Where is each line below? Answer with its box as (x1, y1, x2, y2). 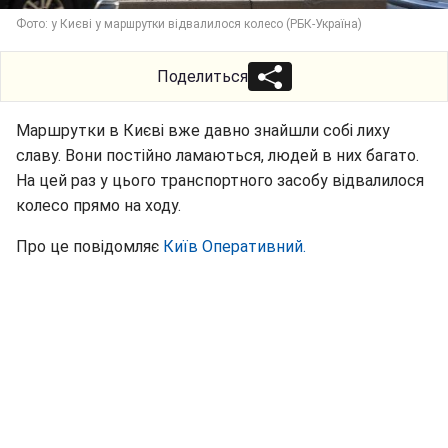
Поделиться (156, 66, 248, 86)
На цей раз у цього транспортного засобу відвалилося (16, 170, 424, 190)
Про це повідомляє (16, 236, 163, 256)
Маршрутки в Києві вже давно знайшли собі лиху (16, 120, 390, 140)
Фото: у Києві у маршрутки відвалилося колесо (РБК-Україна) (16, 16, 362, 31)
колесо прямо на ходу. (16, 195, 181, 215)
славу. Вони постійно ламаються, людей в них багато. (16, 145, 419, 165)
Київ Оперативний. (163, 236, 306, 256)
